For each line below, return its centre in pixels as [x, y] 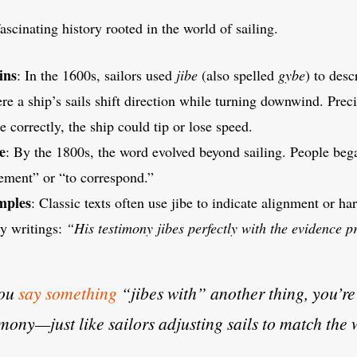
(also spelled [238, 75]
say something [67, 293]
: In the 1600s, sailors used [96, 75]
